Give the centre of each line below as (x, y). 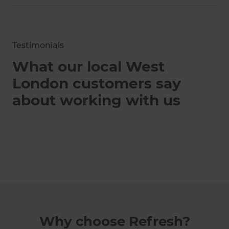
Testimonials (38, 45)
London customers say (97, 83)
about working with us (96, 100)
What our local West (88, 66)
